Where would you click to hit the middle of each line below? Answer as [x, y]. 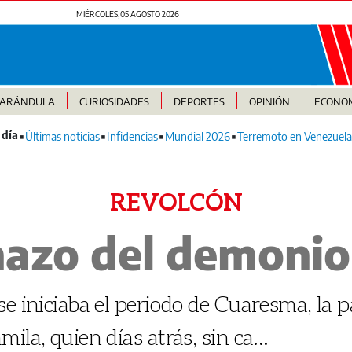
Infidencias [132, 137]
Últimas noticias [62, 137]
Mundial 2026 [198, 137]
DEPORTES [199, 102]
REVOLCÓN [176, 202]
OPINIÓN [269, 102]
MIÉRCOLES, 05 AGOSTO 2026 [127, 14]
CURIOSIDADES [114, 102]
